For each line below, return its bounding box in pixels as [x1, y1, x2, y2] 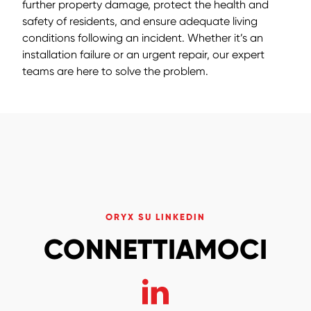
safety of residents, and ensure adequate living [22, 14, 258, 28]
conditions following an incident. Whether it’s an [22, 31, 263, 44]
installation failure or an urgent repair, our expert [22, 47, 264, 61]
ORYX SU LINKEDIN [106, 211, 205, 223]
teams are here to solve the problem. [22, 64, 208, 78]
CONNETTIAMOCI [44, 232, 267, 267]
